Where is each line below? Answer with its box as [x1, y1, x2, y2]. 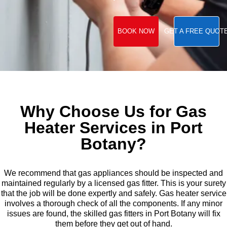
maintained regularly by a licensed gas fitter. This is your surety [1, 179, 226, 188]
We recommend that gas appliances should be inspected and [4, 169, 223, 178]
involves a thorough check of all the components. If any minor [5, 199, 222, 208]
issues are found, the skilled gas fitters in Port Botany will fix [7, 209, 220, 218]
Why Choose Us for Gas [20, 102, 207, 121]
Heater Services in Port [24, 119, 203, 137]
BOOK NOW [117, 27, 155, 35]
